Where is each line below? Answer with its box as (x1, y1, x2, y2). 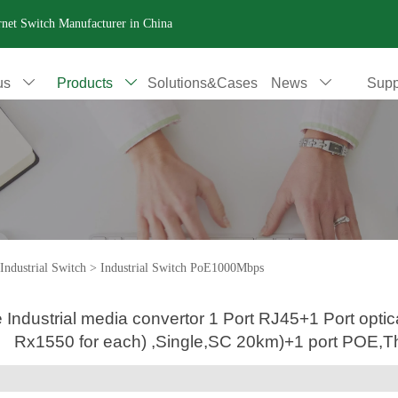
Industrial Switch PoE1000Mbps (100, 260, 265, 275)
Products (56, 74, 113, 91)
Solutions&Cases (147, 74, 259, 91)
